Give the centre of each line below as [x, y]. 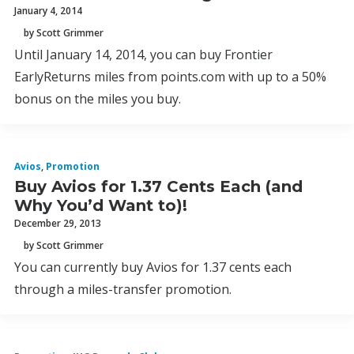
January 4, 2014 [48, 11]
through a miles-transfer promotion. [123, 289]
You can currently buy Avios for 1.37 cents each [153, 267]
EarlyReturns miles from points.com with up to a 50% [170, 77]
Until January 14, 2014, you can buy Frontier [143, 55]
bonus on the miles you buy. [98, 99]
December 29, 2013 [58, 223]
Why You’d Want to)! [101, 205]
